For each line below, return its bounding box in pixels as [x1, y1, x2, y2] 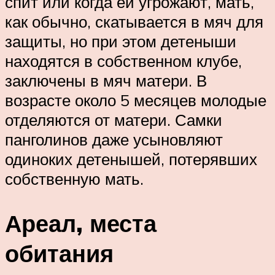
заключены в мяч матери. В [5, 71, 207, 91]
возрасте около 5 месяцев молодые [5, 90, 266, 110]
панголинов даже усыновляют [5, 130, 223, 150]
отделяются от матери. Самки [5, 110, 222, 130]
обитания [5, 238, 114, 269]
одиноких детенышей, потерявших [5, 149, 257, 169]
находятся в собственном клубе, [5, 51, 242, 71]
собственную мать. [5, 169, 144, 189]
